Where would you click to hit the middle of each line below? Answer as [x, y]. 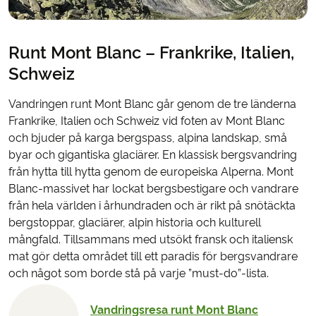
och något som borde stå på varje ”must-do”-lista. [139, 273]
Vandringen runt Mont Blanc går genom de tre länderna [152, 104]
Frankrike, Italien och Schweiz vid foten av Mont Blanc [147, 121]
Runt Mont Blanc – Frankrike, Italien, [151, 52]
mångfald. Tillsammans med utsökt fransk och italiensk [151, 239]
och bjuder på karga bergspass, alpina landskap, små [148, 138]
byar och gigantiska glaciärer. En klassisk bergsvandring [153, 154]
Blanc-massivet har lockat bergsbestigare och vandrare [153, 188]
